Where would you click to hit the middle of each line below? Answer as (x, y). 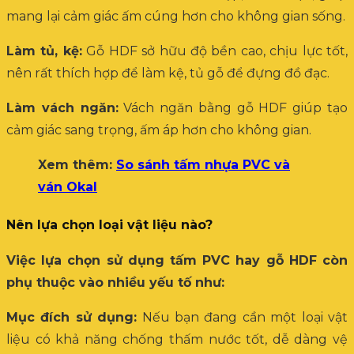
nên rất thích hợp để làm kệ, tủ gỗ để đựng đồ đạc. (168, 73)
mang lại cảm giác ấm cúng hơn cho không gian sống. (176, 16)
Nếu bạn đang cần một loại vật (243, 317)
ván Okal (68, 186)
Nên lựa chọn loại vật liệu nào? (109, 224)
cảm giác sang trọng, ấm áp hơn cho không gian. (159, 130)
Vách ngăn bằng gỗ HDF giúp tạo (233, 107)
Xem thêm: (77, 164)
